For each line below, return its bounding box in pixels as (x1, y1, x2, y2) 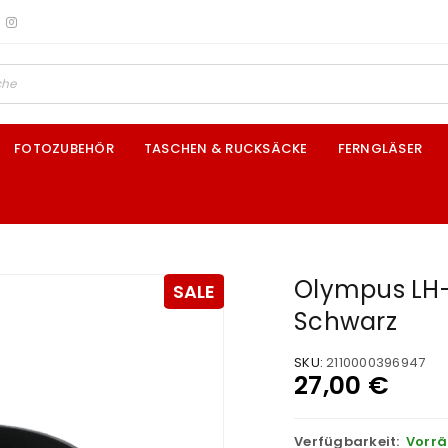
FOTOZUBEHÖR (14, 139, 114, 158)
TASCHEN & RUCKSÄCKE (143, 139, 308, 158)
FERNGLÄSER (337, 139, 422, 158)
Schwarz (294, 305, 397, 338)
